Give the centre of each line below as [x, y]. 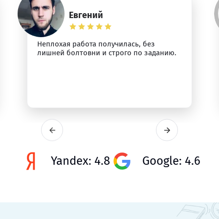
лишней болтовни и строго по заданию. [107, 53]
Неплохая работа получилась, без [96, 44]
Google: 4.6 [171, 161]
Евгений [86, 15]
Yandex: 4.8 [80, 161]
